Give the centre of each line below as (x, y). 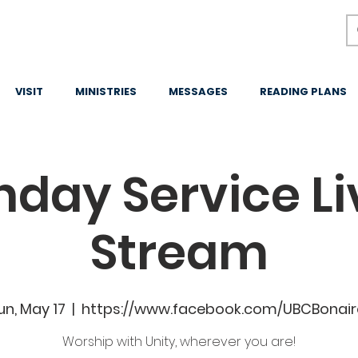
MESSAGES (198, 91)
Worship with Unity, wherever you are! (179, 342)
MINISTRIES (106, 91)
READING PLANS (303, 91)
